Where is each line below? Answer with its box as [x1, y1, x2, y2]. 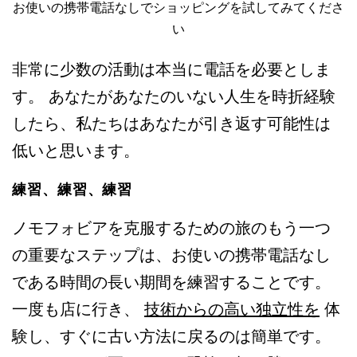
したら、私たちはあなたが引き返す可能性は [12, 114, 331, 134]
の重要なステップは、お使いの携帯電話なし [12, 245, 331, 265]
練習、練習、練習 [12, 181, 133, 198]
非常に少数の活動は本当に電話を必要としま [12, 60, 331, 80]
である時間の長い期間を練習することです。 [12, 273, 331, 292]
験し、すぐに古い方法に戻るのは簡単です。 [12, 327, 331, 347]
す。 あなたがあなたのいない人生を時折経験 [12, 87, 335, 107]
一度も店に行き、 [12, 300, 144, 320]
